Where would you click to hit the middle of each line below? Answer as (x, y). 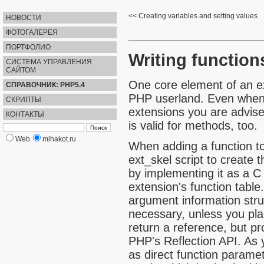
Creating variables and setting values (198, 16)
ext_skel (150, 160)
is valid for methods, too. (193, 126)
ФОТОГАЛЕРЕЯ (32, 32)
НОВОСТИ (24, 18)
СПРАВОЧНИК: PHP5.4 (45, 85)
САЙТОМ (21, 70)
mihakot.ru (59, 139)
